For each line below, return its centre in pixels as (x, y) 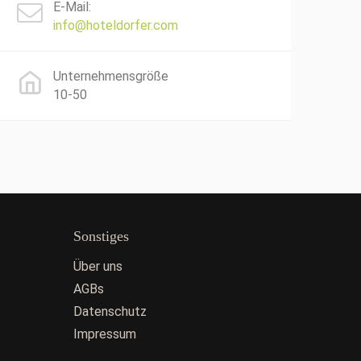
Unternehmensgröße (111, 76)
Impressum (105, 334)
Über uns (98, 266)
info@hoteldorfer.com (116, 25)
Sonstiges (101, 236)
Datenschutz (110, 311)
